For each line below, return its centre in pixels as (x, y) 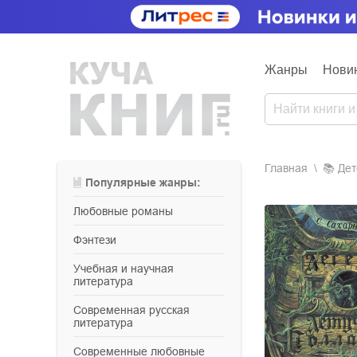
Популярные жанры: (147, 182)
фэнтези (99, 240)
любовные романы (127, 211)
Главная (286, 168)
